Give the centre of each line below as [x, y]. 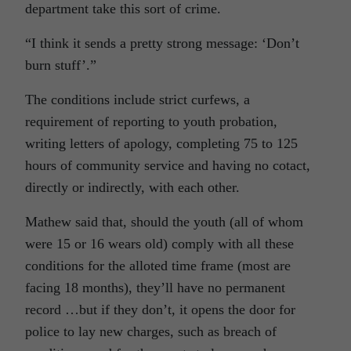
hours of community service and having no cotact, [168, 165]
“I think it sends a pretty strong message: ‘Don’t [162, 43]
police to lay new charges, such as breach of [151, 331]
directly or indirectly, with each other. [132, 187]
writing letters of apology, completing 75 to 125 [161, 143]
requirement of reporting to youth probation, [151, 121]
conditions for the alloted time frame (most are [158, 266]
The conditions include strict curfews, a [138, 100]
